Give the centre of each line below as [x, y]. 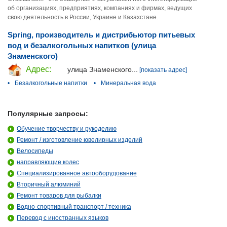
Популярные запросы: [48, 113]
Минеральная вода [128, 83]
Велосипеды [35, 151]
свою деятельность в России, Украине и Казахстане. [83, 17]
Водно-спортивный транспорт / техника [74, 206]
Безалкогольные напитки [51, 83]
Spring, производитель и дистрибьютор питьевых [101, 35]
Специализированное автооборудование [77, 173]
